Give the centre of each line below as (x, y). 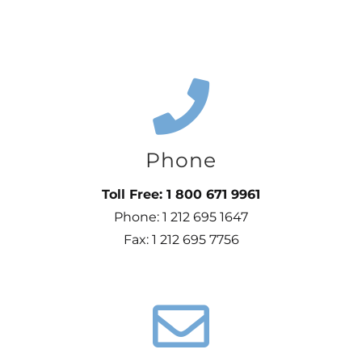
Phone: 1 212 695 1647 (181, 217)
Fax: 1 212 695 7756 (181, 240)
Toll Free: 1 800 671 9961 (181, 194)
